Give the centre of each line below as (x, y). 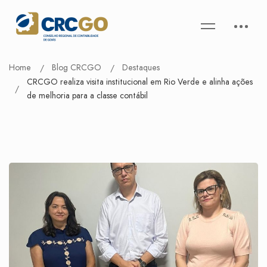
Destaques (141, 67)
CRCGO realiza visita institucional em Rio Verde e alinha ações (140, 82)
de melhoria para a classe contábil (87, 95)
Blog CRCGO (77, 67)
